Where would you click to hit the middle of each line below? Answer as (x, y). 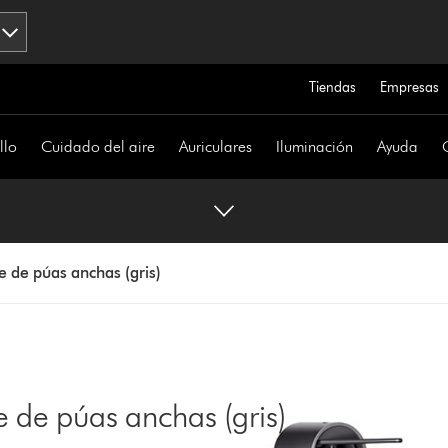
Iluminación (315, 146)
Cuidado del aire (98, 146)
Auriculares (216, 146)
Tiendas (332, 87)
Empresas (409, 87)
